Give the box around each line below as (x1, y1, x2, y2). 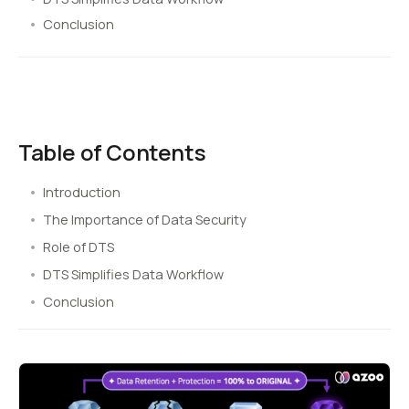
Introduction (43, 183, 121, 201)
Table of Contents (18, 137, 206, 168)
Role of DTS (43, 237, 114, 256)
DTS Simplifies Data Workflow (43, 265, 224, 283)
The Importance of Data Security (43, 210, 246, 228)
